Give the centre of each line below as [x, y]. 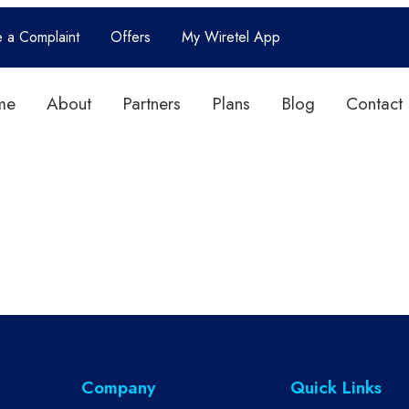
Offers [130, 37]
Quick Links [336, 388]
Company [118, 388]
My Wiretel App [231, 37]
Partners [151, 103]
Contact [374, 103]
